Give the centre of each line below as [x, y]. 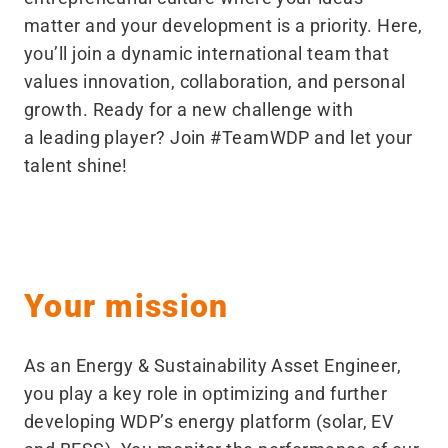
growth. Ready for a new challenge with [189, 109]
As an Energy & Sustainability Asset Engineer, [213, 365]
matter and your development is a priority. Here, [223, 25]
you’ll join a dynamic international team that [207, 53]
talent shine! [76, 165]
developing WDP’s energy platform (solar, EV [209, 421]
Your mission [126, 306]
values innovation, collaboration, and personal [215, 81]
